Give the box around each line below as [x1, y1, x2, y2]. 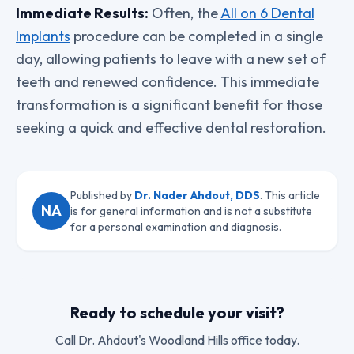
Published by [70, 188, 134, 202]
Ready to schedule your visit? [70, 303, 284, 322]
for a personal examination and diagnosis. [70, 220, 281, 234]
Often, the [149, 4, 220, 22]
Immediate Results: [16, 4, 149, 22]
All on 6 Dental [220, 4, 314, 22]
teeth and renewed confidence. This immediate [16, 73, 319, 91]
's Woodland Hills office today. [137, 332, 299, 348]
